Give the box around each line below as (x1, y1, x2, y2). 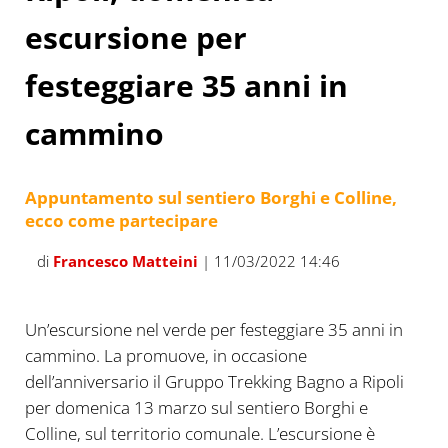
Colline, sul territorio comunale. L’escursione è (24, 422, 375, 446)
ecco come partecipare (24, 209, 218, 233)
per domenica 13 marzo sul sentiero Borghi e (24, 396, 368, 420)
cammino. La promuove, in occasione (24, 344, 307, 368)
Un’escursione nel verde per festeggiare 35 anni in (24, 318, 403, 342)
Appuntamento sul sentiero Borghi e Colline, (24, 186, 397, 210)
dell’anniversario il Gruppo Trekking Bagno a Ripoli (24, 370, 404, 394)
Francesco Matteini (52, 250, 198, 271)
